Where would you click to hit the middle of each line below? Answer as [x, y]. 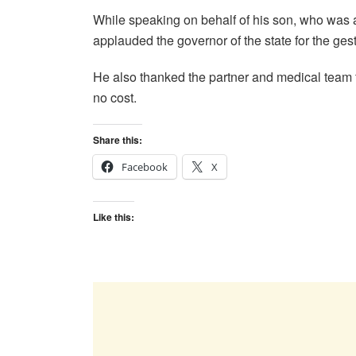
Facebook [145, 167]
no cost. [115, 97]
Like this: [114, 217]
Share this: [118, 140]
